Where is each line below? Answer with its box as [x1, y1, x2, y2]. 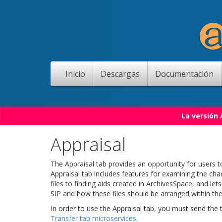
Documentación [155, 68, 214, 79]
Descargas [101, 68, 140, 79]
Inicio [65, 68, 85, 79]
